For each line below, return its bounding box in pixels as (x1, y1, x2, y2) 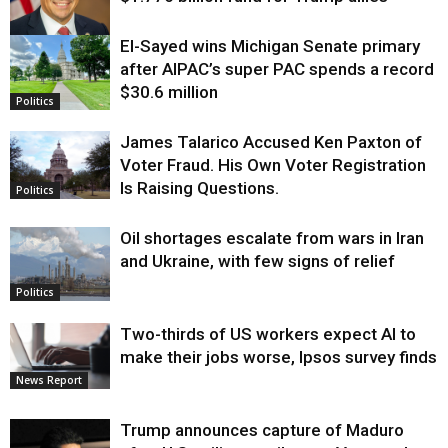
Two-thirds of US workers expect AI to (120, 323, 416, 344)
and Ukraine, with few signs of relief (120, 250, 395, 271)
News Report (16, 373, 82, 388)
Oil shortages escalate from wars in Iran (120, 227, 424, 248)
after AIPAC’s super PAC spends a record (120, 58, 434, 79)
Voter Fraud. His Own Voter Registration (120, 154, 426, 175)
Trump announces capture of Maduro (120, 419, 404, 440)
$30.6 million (120, 81, 218, 102)
